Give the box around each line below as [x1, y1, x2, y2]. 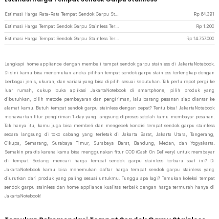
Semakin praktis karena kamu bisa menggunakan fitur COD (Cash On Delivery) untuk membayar [4, 149, 215, 154]
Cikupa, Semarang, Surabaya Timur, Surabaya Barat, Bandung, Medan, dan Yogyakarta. [4, 140, 215, 146]
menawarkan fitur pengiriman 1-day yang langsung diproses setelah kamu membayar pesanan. [4, 114, 215, 119]
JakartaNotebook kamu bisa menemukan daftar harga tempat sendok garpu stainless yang [4, 167, 215, 172]
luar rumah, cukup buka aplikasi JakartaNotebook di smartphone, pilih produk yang [4, 88, 215, 93]
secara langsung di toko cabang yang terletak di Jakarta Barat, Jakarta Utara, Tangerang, [4, 131, 215, 137]
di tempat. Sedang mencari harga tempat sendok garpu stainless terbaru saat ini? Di [4, 158, 215, 163]
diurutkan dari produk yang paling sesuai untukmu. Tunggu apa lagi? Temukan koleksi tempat [4, 175, 215, 181]
